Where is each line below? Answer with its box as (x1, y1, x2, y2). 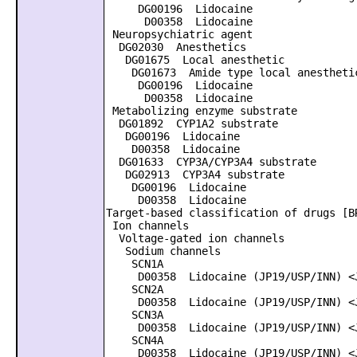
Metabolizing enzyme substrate (106, 104, 297, 117)
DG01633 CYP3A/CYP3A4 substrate (106, 155, 316, 168)
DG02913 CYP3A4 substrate (106, 168, 284, 181)
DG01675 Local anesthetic (106, 53, 284, 66)
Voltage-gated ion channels (106, 232, 284, 245)
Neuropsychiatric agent (106, 28, 253, 41)
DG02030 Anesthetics (106, 41, 246, 53)
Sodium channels (106, 245, 221, 257)
